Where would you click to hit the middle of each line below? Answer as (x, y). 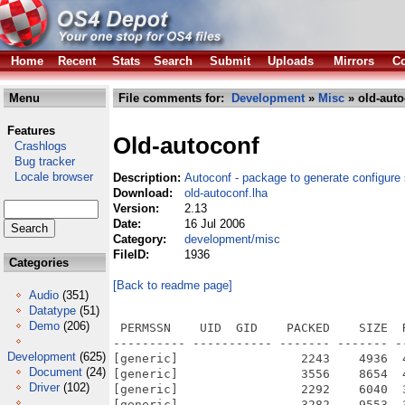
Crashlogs (35, 146)
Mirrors (354, 61)
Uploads (291, 61)
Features (31, 131)
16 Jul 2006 (215, 224)
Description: (149, 178)
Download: (145, 193)
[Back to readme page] (173, 285)
